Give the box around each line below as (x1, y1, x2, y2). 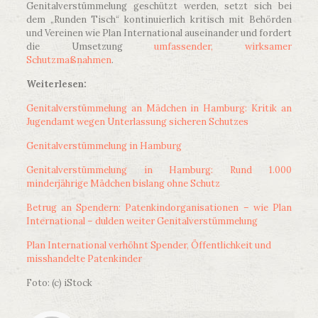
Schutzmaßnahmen (26, 54, 111, 67)
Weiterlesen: (26, 78, 87, 91)
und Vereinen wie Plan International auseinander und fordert (26, 27, 292, 40)
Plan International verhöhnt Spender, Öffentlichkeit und (26, 239, 271, 252)
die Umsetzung (26, 40, 155, 53)
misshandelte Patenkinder (26, 253, 142, 265)
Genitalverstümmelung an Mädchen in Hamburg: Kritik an (26, 102, 292, 115)
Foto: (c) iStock (26, 277, 92, 290)
